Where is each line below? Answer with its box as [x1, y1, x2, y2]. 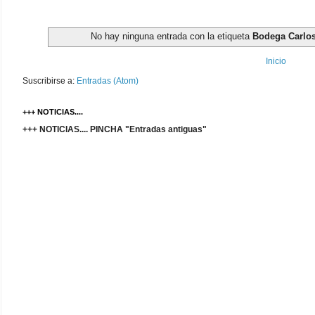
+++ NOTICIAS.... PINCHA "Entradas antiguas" [22, 124, 207, 134]
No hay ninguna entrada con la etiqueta [91, 30, 253, 41]
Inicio [265, 56, 286, 66]
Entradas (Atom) [77, 75, 139, 86]
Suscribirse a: [22, 75, 77, 86]
